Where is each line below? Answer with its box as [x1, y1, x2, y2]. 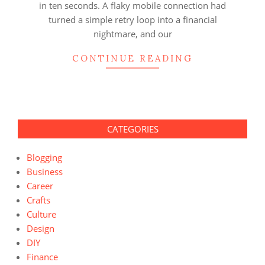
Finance [27, 251, 58, 263]
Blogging [27, 151, 62, 164]
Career [27, 180, 53, 192]
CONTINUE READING [72, 53, 193, 64]
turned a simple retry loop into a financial [48, 14, 217, 26]
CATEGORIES [106, 123, 159, 135]
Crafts [27, 194, 50, 206]
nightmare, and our [93, 28, 172, 40]
